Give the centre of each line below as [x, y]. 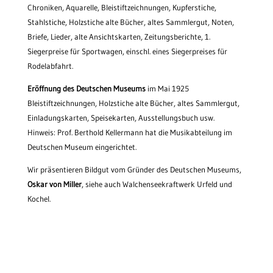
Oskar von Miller [54, 184]
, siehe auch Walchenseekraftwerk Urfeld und [157, 184]
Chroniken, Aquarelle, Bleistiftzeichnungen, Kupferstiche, [122, 8]
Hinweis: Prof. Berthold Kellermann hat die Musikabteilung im [129, 133]
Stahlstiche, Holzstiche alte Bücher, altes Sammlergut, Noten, [130, 22]
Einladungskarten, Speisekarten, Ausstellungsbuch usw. [121, 118]
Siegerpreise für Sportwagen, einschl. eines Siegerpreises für [127, 51]
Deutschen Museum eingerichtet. [82, 147]
